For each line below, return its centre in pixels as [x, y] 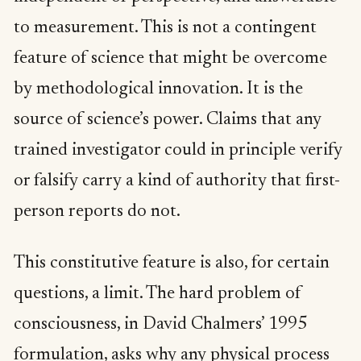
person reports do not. [97, 212]
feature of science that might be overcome [170, 59]
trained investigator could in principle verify [178, 151]
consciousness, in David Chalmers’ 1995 [160, 324]
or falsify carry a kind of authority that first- [177, 182]
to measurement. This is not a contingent [165, 29]
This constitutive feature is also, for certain [172, 263]
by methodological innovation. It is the [158, 90]
